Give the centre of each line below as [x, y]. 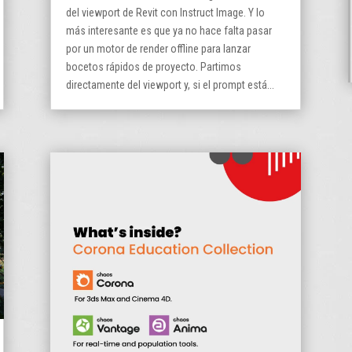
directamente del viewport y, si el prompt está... [170, 84]
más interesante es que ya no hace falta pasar [169, 30]
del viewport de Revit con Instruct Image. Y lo [166, 12]
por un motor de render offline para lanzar [159, 48]
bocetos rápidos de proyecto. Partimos [154, 66]
